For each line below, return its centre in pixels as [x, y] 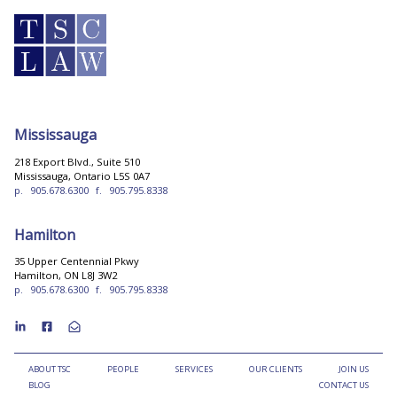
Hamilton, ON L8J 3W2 [66, 276]
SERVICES [194, 369]
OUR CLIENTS [276, 369]
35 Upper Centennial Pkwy [77, 261]
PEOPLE [123, 369]
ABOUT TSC [50, 369]
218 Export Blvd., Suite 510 [77, 161]
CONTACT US [344, 385]
